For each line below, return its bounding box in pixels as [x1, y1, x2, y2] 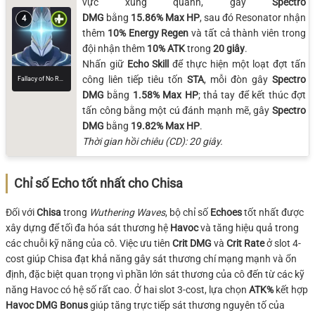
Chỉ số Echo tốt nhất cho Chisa [14, 176, 183, 191]
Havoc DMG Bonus [6, 300, 88, 311]
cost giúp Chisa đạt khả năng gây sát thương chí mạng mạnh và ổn [6, 253, 297, 264]
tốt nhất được [242, 207, 304, 218]
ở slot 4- [264, 238, 301, 249]
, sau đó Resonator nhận [200, 11, 306, 23]
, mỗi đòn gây [204, 73, 272, 85]
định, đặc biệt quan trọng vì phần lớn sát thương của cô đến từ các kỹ [6, 269, 304, 280]
